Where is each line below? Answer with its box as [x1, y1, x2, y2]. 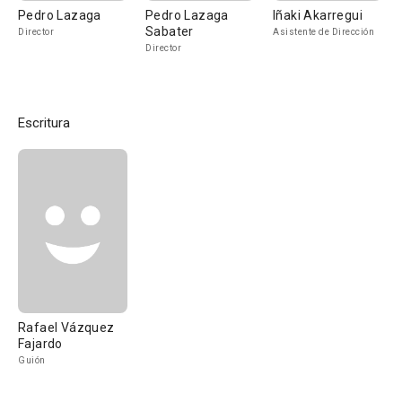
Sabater [145, 24, 194, 39]
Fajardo [18, 336, 63, 351]
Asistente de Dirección [273, 27, 374, 37]
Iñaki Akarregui [273, 8, 363, 22]
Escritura [18, 115, 70, 131]
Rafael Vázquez [18, 320, 115, 335]
